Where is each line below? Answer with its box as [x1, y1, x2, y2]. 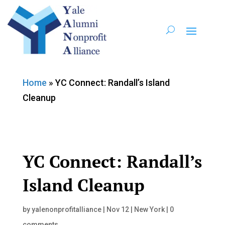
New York [134, 205, 165, 213]
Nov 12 [106, 205, 129, 213]
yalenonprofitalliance [31, 205, 101, 213]
